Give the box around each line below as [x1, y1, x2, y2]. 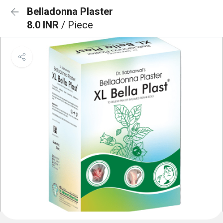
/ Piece [61, 19, 93, 31]
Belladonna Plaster [27, 5, 113, 17]
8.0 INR [27, 19, 61, 31]
